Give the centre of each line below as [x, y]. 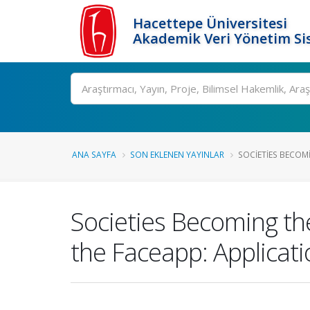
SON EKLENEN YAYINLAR [177, 154]
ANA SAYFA [94, 154]
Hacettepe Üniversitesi [210, 23]
